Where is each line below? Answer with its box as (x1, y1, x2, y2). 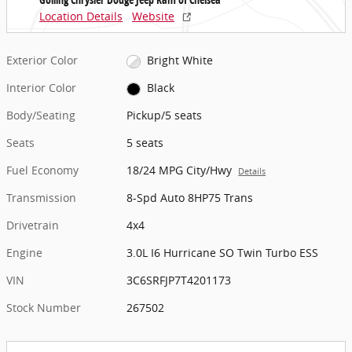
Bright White (146, 53, 213, 68)
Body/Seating (6, 108, 75, 123)
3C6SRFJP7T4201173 (126, 273, 232, 288)
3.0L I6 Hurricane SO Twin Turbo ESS (126, 245, 319, 261)
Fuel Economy (6, 163, 79, 178)
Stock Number (6, 300, 81, 316)
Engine (6, 245, 42, 261)
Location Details (39, 9, 123, 24)
